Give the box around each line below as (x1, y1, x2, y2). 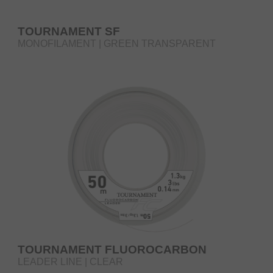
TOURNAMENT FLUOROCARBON (18, 243, 207, 256)
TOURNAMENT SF (18, 24, 120, 38)
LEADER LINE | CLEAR (18, 256, 123, 267)
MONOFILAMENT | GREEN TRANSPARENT (18, 38, 216, 49)
